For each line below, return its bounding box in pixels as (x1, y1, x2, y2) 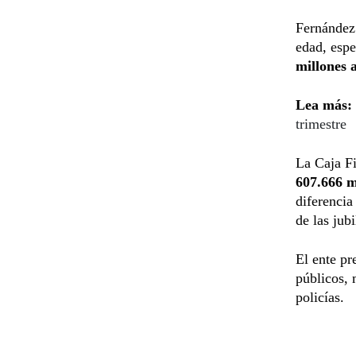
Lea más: (296, 96, 352, 113)
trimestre (296, 115, 346, 132)
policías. (296, 288, 344, 305)
